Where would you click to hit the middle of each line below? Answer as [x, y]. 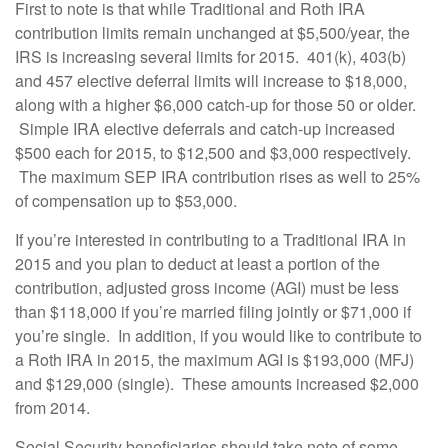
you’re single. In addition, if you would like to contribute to [218, 335]
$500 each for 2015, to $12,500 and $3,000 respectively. [213, 152]
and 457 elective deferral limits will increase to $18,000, [211, 80]
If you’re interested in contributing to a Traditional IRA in [210, 239]
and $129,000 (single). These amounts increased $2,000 [217, 383]
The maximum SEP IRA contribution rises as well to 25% [217, 176]
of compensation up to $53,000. [130, 200]
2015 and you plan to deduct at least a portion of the [197, 263]
